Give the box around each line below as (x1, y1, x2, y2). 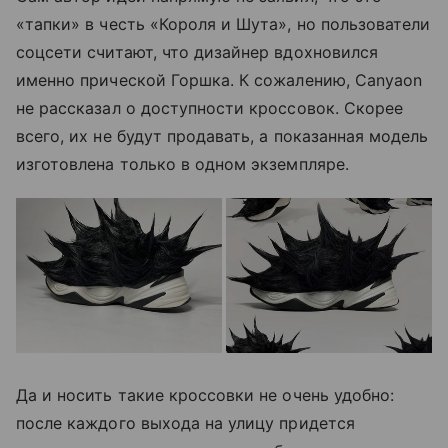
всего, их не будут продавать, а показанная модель (16, 126, 429, 147)
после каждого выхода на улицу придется (16, 412, 355, 433)
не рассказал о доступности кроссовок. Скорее (16, 98, 404, 119)
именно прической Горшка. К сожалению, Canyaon (16, 70, 423, 91)
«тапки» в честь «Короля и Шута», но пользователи (16, 14, 431, 35)
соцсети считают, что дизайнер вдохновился (16, 42, 378, 63)
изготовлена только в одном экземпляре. (16, 154, 349, 175)
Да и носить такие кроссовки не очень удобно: (16, 384, 395, 405)
